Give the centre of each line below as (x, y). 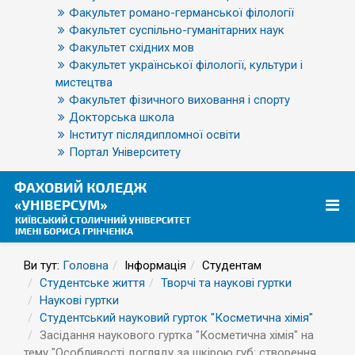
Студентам (232, 265)
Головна (86, 265)
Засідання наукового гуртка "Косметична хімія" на (177, 335)
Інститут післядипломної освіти (155, 135)
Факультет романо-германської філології (181, 13)
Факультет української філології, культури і (186, 65)
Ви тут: (43, 265)
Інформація (155, 265)
